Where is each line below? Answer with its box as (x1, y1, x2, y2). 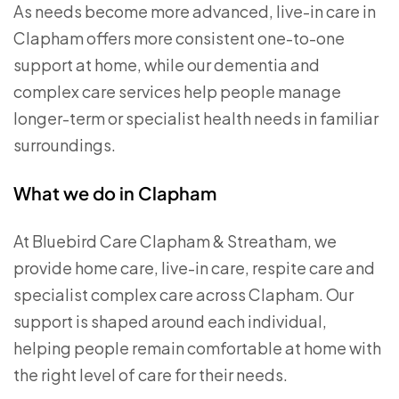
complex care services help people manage (13, 81, 341, 102)
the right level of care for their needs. (13, 364, 288, 385)
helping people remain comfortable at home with (13, 338, 381, 358)
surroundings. (13, 134, 116, 155)
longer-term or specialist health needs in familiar (13, 108, 379, 128)
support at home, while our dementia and (13, 54, 320, 75)
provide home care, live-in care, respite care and (13, 257, 375, 278)
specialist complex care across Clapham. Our (13, 284, 354, 305)
